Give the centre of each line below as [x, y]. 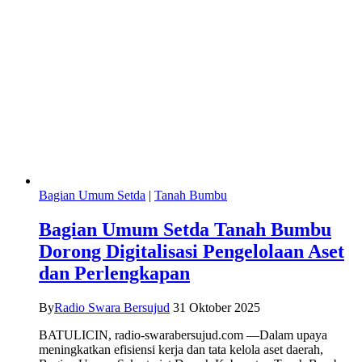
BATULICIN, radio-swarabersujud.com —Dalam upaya [183, 335]
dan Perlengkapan [114, 273]
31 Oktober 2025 [217, 307]
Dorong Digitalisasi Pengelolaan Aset [192, 251]
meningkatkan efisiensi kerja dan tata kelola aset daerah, [181, 349]
